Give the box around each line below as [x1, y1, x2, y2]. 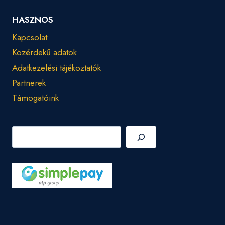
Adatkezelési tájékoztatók [12, 61, 101, 74]
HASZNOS [12, 14, 53, 26]
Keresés [12, 126, 40, 139]
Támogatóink [12, 92, 59, 104]
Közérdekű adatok [12, 46, 77, 59]
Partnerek [12, 77, 46, 89]
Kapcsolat [12, 31, 47, 44]
